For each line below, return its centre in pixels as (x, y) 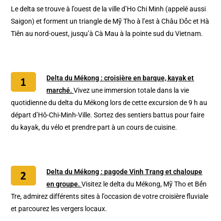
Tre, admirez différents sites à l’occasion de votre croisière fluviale (110, 197)
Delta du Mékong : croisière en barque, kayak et (120, 78)
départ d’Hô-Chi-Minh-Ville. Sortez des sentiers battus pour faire (108, 115)
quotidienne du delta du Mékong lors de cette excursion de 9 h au (109, 103)
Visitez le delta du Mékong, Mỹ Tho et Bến (144, 184)
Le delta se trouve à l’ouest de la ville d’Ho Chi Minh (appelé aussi (109, 9)
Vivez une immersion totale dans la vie (131, 91)
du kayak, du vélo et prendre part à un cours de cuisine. (94, 128)
